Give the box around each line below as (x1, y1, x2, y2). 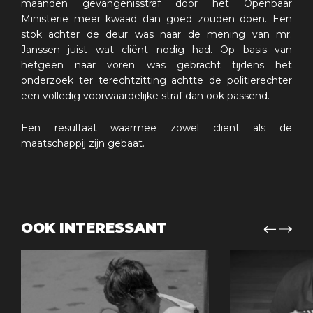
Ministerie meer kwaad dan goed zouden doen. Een (21, 12, 292, 25)
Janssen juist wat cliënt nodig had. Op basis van (21, 43, 292, 56)
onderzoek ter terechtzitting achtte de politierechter (21, 73, 292, 87)
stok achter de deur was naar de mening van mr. (21, 27, 292, 41)
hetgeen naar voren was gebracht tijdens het (21, 58, 292, 71)
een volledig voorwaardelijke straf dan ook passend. (21, 89, 270, 102)
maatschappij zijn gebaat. (21, 136, 145, 150)
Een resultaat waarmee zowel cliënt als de (21, 121, 292, 134)
